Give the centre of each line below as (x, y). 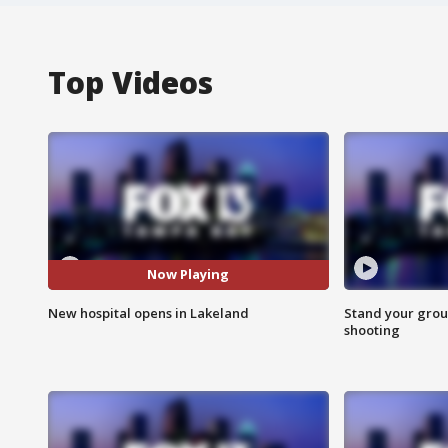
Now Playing (188, 274)
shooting (371, 329)
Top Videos (130, 82)
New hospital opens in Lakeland (148, 312)
